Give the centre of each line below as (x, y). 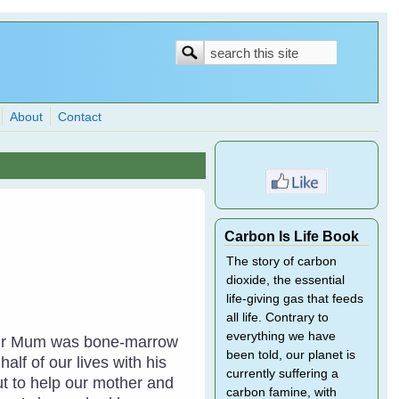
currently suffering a (282, 374)
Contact (80, 117)
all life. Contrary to (277, 318)
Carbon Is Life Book (291, 236)
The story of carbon (281, 261)
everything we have (281, 336)
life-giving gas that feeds (294, 299)
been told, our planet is (290, 355)
